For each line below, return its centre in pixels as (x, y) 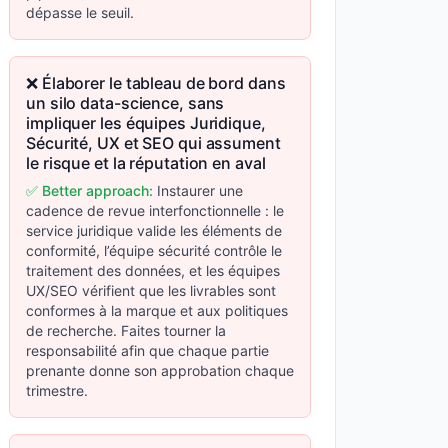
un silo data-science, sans (125, 103)
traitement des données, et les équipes (153, 270)
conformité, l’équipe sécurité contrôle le (154, 250)
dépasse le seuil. (80, 12)
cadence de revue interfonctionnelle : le (155, 210)
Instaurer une (198, 190)
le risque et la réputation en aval (146, 163)
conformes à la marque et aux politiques (157, 310)
